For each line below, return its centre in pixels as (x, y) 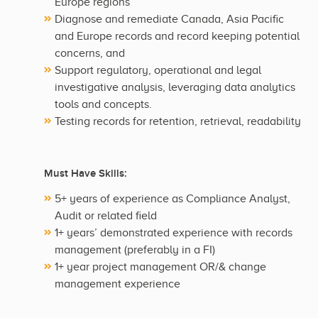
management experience (117, 284)
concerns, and (90, 54)
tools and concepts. (103, 105)
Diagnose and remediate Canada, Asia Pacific (169, 20)
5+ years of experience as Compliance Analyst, (172, 199)
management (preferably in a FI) (135, 250)
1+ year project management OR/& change (160, 267)
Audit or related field (106, 216)
